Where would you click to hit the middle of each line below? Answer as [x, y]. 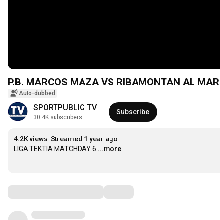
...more [110, 149]
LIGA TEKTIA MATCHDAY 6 [55, 149]
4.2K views [31, 139]
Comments [32, 192]
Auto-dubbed [37, 94]
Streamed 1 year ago [84, 139]
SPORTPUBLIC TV [65, 108]
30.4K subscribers [58, 118]
